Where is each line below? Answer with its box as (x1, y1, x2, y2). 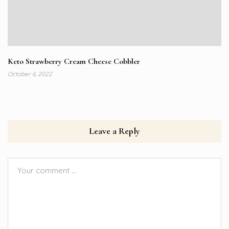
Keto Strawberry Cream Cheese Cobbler (8, 56, 140, 67)
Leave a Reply (89, 125, 140, 137)
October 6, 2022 (8, 70, 52, 78)
